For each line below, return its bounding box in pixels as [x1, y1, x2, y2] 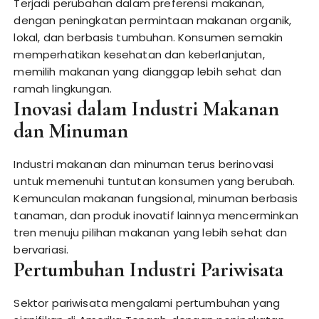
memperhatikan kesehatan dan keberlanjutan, [14, 47, 265, 62]
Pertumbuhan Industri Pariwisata [14, 257, 284, 282]
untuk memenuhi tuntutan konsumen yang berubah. [14, 174, 296, 189]
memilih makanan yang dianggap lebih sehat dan [14, 64, 282, 79]
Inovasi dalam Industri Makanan [14, 96, 280, 121]
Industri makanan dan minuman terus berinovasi [14, 157, 274, 172]
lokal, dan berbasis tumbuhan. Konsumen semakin [14, 30, 283, 45]
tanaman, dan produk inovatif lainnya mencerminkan [14, 208, 298, 223]
